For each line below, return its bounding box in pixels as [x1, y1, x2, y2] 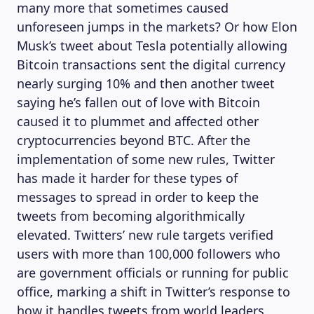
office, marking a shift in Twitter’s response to [17, 283, 290, 300]
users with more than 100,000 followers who [17, 245, 280, 262]
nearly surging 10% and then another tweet [17, 75, 275, 92]
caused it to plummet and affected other [17, 113, 259, 130]
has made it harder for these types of [17, 170, 238, 186]
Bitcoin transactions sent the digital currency [17, 56, 285, 73]
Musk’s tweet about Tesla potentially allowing [17, 37, 287, 54]
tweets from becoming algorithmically [17, 207, 245, 224]
